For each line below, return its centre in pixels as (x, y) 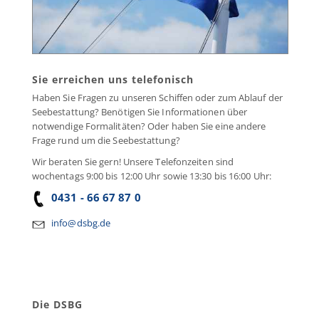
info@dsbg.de (81, 223)
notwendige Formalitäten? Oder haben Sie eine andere (149, 126)
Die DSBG (57, 304)
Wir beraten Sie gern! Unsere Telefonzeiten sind (133, 161)
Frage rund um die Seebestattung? (106, 140)
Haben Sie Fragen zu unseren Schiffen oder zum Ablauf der (157, 97)
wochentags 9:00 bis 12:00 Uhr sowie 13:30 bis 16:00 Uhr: (151, 176)
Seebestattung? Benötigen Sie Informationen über (140, 111)
